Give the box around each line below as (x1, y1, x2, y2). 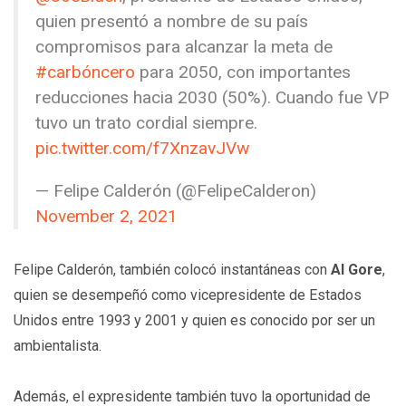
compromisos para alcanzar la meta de (35, 36, 333, 58)
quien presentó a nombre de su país (35, 11, 309, 33)
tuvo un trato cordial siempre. (35, 112, 258, 134)
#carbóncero (35, 62, 136, 83)
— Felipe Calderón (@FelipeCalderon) (35, 180, 317, 202)
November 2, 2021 (35, 206, 179, 227)
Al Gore (331, 261, 382, 279)
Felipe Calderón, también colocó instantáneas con (14, 261, 331, 279)
